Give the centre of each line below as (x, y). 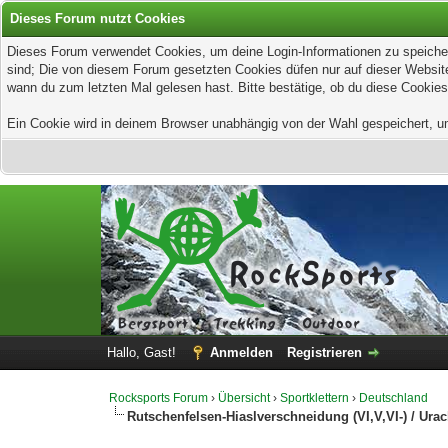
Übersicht (244, 398)
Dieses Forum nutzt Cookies (97, 18)
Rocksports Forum (159, 398)
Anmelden (241, 352)
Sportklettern (315, 398)
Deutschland (394, 398)
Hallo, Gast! (143, 352)
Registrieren (324, 352)
